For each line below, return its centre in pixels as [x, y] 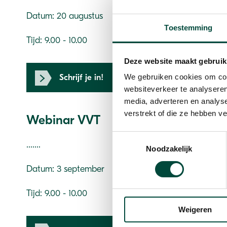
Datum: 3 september [65, 169]
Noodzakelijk [169, 149]
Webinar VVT [63, 120]
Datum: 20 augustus [65, 16]
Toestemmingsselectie [149, 137]
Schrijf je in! [81, 78]
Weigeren [195, 210]
